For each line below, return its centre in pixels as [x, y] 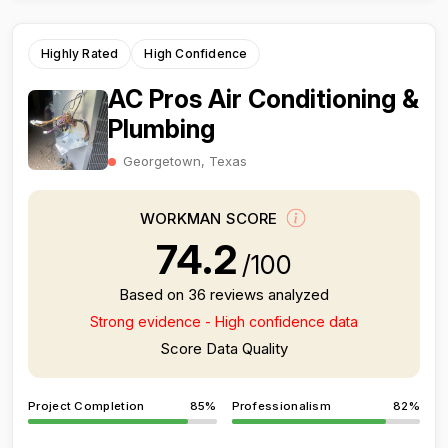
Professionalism [281, 406]
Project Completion [86, 406]
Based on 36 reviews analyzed [224, 294]
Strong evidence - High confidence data [224, 321]
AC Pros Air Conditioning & [263, 99]
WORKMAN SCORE [211, 219]
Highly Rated [80, 53]
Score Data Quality [224, 348]
